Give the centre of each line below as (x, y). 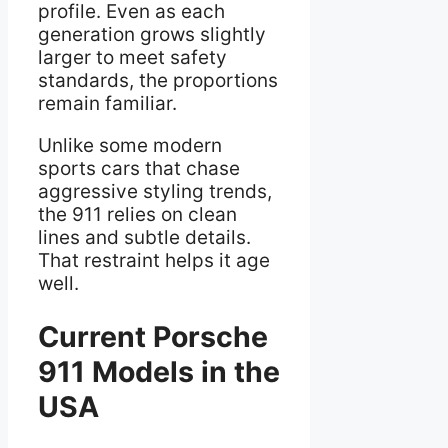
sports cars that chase (139, 169)
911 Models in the (159, 371)
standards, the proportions (158, 81)
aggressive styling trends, (155, 192)
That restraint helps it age (154, 261)
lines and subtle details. (144, 238)
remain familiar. (107, 104)
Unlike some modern (130, 146)
